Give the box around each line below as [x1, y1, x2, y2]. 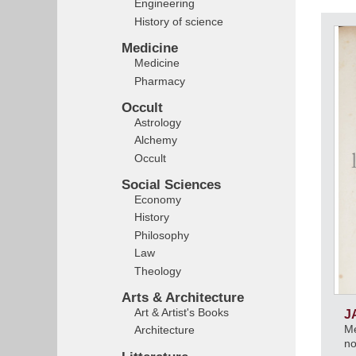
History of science [134, 14, 223, 28]
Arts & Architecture [122, 290, 244, 306]
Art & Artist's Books [134, 306, 229, 319]
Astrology [134, 115, 181, 129]
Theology [134, 264, 181, 277]
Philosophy [134, 228, 189, 242]
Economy [134, 193, 181, 207]
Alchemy [134, 133, 177, 147]
